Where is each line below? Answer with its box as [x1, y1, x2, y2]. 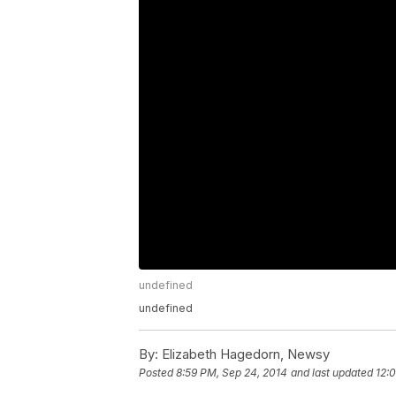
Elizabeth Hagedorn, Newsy [158, 346, 330, 363]
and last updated [291, 366, 373, 380]
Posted [139, 366, 176, 380]
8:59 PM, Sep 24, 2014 [176, 366, 287, 380]
